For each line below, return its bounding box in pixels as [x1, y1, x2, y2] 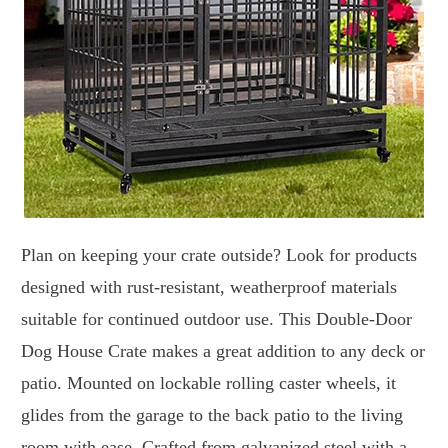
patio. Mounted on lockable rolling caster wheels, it [21, 373, 396, 394]
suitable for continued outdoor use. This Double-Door [21, 309, 412, 330]
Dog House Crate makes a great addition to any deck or [21, 341, 425, 362]
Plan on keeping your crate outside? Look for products [21, 245, 417, 266]
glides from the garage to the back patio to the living [21, 405, 403, 426]
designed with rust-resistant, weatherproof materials [21, 277, 397, 298]
